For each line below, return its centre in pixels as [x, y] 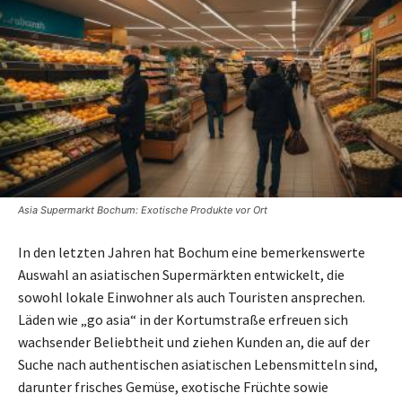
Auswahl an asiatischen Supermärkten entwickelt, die [181, 274]
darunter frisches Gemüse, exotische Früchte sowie [173, 386]
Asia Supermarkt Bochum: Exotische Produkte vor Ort [143, 210]
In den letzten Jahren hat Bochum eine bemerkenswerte [192, 252]
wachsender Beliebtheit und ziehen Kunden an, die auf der [194, 341]
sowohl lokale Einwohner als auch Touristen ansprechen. [192, 297]
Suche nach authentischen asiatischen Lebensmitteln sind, [198, 364]
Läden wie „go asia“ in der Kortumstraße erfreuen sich [183, 319]
